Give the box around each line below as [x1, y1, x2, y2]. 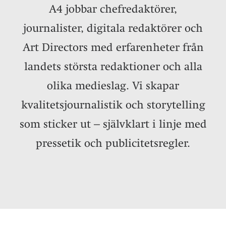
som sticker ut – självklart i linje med [19, 117, 207, 130]
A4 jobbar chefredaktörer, [49, 2, 177, 15]
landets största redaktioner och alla [24, 60, 202, 73]
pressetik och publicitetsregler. [36, 136, 190, 149]
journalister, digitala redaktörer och [23, 21, 203, 34]
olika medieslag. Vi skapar [47, 79, 179, 92]
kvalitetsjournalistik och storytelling [21, 98, 205, 111]
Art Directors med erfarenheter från [22, 40, 204, 53]
